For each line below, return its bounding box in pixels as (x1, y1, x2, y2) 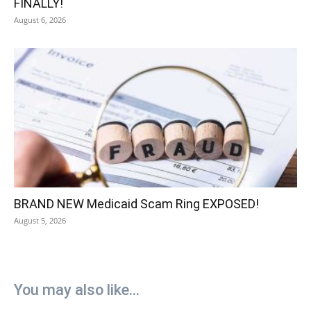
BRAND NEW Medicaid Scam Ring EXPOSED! (14, 196, 259, 212)
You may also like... (14, 281, 140, 299)
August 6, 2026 (14, 14, 66, 25)
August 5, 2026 (14, 215, 66, 226)
